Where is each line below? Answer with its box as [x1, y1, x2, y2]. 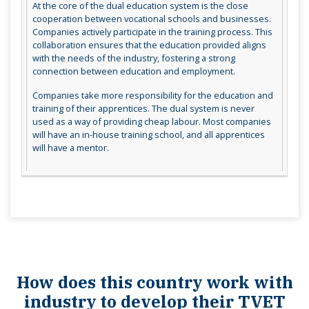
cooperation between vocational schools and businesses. [32, 12, 271, 26]
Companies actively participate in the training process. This [32, 26, 272, 39]
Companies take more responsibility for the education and [32, 89, 273, 102]
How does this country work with [16, 270, 293, 293]
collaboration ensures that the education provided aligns [32, 39, 266, 52]
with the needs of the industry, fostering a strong [32, 52, 235, 65]
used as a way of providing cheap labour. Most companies [32, 115, 271, 128]
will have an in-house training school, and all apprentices [32, 128, 265, 141]
